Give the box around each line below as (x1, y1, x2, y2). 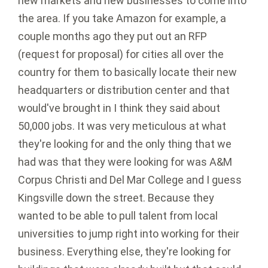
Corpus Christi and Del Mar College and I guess (18, 173, 242, 187)
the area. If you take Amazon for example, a (18, 12, 226, 25)
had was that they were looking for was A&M (18, 156, 232, 169)
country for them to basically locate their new (18, 66, 237, 79)
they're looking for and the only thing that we (18, 138, 232, 151)
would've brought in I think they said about (18, 102, 220, 115)
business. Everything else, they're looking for (18, 245, 231, 258)
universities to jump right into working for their (18, 227, 239, 240)
